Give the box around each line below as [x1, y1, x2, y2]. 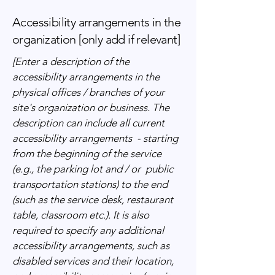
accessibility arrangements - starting [12, 132, 178, 144]
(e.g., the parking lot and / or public [12, 163, 173, 175]
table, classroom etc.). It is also [12, 209, 149, 221]
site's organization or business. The [12, 101, 169, 114]
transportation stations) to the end [12, 178, 168, 190]
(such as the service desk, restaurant [12, 193, 173, 206]
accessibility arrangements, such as [12, 239, 169, 252]
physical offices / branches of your [12, 86, 165, 98]
